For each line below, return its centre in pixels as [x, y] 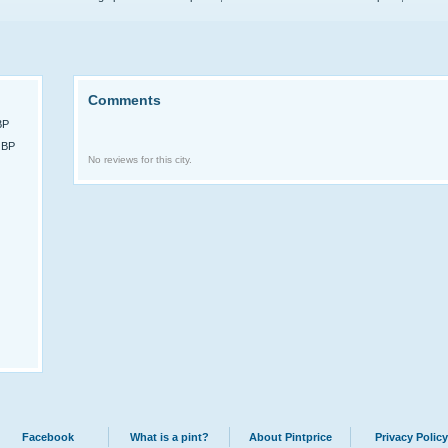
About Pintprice [290, 437]
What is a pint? [169, 437]
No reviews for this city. [140, 159]
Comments [124, 100]
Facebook [48, 437]
